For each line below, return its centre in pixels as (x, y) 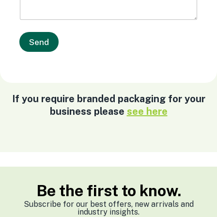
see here (147, 111)
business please (88, 111)
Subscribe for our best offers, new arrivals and (108, 204)
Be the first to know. (108, 190)
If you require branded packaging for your (108, 99)
